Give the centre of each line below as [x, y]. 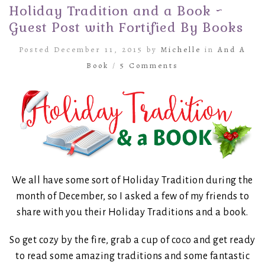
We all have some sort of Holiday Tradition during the [132, 180]
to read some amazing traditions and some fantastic [132, 256]
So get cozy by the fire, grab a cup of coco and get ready [132, 240]
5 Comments [149, 65]
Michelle [181, 49]
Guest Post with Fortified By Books [126, 27]
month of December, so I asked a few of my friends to [132, 196]
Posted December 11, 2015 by [90, 49]
